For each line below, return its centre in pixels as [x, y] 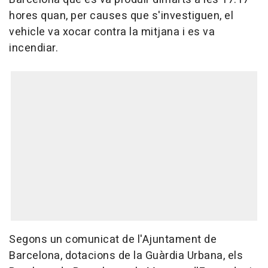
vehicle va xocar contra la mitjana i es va [112, 32]
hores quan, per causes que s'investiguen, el [121, 16]
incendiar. [33, 48]
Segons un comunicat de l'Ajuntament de [113, 240]
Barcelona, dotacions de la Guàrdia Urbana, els [126, 256]
